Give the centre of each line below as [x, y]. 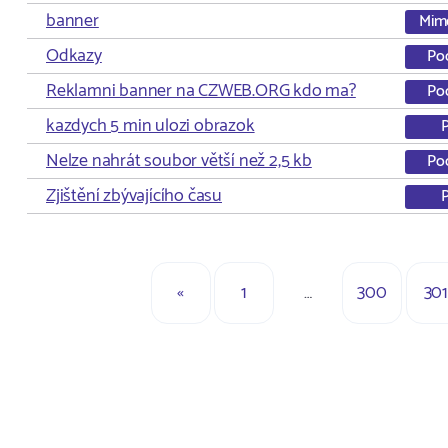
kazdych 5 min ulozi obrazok [150, 126]
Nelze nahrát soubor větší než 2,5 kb [179, 161]
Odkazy [74, 56]
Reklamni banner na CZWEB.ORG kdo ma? [201, 91]
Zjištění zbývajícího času [134, 196]
